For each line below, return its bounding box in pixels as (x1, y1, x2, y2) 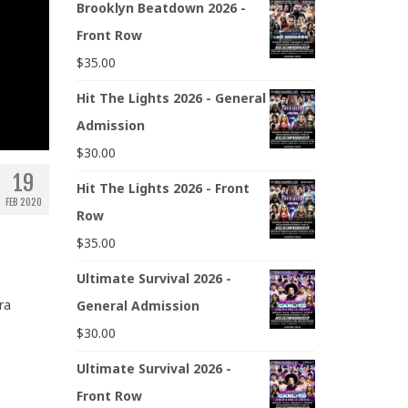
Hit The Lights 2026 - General (76, 89, 266, 107)
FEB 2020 (5, 197, 42, 209)
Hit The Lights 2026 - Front (76, 179, 250, 198)
